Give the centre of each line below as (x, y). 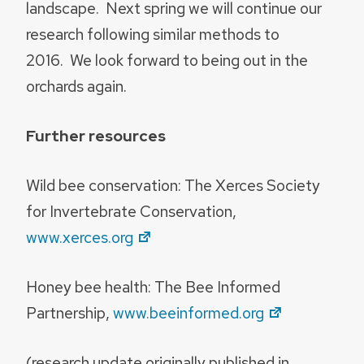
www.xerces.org (80, 238)
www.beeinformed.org (188, 312)
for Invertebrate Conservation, (131, 212)
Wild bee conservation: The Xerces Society (173, 186)
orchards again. (76, 87)
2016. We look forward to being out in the (167, 61)
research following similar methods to (153, 35)
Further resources (96, 136)
